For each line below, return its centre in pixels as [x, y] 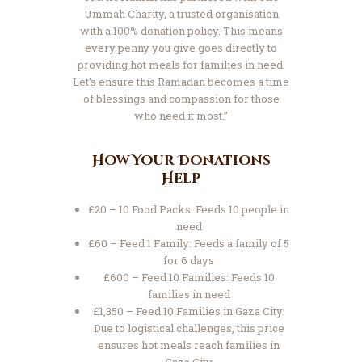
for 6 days [189, 261]
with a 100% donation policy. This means [181, 31]
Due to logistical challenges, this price [189, 328]
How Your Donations [181, 160]
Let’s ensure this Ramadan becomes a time [181, 82]
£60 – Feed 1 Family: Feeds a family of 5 [189, 244]
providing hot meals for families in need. [181, 65]
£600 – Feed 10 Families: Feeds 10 [189, 278]
